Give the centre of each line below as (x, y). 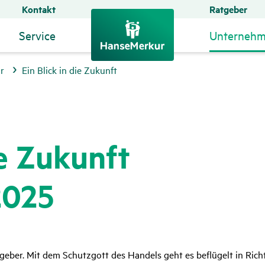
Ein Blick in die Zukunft (70, 70)
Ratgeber (228, 9)
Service (37, 35)
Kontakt (39, 9)
